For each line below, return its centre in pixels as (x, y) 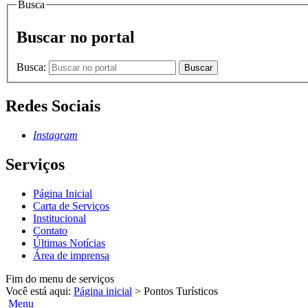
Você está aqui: (40, 291)
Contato (50, 230)
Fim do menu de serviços (60, 278)
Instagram (55, 135)
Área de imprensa (71, 255)
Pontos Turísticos (181, 291)
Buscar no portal (76, 37)
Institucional (59, 218)
